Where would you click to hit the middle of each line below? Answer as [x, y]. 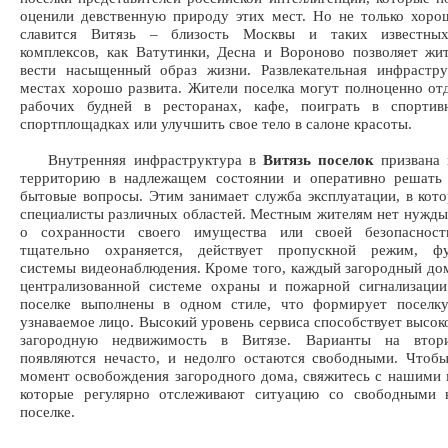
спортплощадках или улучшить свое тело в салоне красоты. [216, 123]
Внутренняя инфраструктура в [141, 159]
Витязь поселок [318, 159]
